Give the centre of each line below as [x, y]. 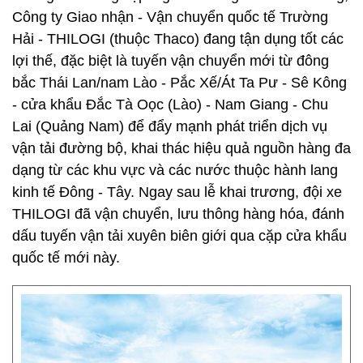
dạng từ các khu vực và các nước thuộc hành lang [175, 170]
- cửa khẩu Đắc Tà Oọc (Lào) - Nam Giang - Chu [170, 105]
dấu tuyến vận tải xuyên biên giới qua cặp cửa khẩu [179, 236]
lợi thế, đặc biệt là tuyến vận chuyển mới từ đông [171, 61]
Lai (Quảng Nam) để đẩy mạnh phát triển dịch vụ [170, 126]
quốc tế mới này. [66, 258]
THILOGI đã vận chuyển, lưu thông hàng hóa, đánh [178, 214]
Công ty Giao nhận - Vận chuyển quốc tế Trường [170, 17]
